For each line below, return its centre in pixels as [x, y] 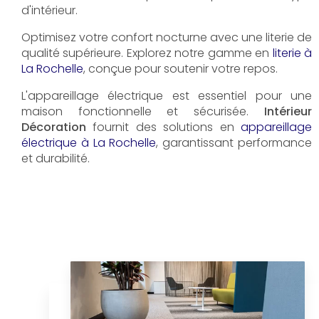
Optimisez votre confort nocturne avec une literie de [167, 37]
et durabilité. [56, 158]
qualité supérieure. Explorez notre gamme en [147, 53]
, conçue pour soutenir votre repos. [181, 68]
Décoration [54, 127]
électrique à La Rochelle [89, 142]
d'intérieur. [49, 10]
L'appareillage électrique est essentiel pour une [167, 95]
